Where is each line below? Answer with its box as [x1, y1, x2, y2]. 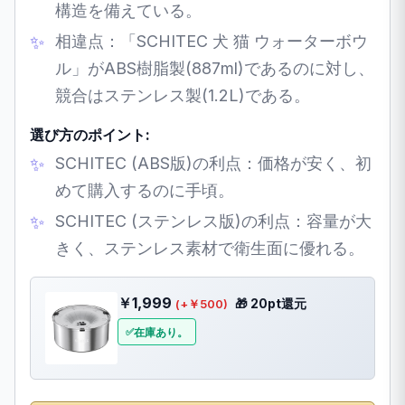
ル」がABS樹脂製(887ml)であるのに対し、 [55, 58, 374, 78]
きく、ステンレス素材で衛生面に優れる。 [55, 238, 364, 258]
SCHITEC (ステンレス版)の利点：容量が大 [55, 211, 372, 231]
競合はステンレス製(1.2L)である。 [55, 85, 310, 105]
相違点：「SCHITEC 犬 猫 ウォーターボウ [55, 31, 368, 51]
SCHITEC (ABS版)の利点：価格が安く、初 [55, 153, 372, 173]
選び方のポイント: [30, 125, 150, 144]
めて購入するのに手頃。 [55, 180, 234, 200]
